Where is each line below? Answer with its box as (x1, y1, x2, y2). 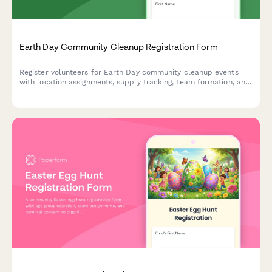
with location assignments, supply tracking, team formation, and (19, 77, 251, 86)
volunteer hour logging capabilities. (19, 87, 144, 96)
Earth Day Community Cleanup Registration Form (19, 41, 218, 52)
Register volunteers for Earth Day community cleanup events (19, 67, 239, 76)
